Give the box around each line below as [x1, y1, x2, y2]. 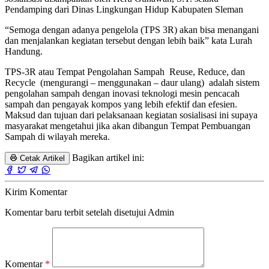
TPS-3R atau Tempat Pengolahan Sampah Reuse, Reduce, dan [5, 66, 245, 77]
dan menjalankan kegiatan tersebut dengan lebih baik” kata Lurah [5, 35, 252, 46]
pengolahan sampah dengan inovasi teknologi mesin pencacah [5, 88, 240, 98]
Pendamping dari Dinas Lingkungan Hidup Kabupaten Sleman [5, 4, 243, 14]
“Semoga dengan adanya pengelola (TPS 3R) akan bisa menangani [5, 24, 259, 35]
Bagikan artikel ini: [72, 152, 144, 163]
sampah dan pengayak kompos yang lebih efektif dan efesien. [5, 98, 237, 109]
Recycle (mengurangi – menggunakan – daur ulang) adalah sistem [5, 77, 259, 88]
